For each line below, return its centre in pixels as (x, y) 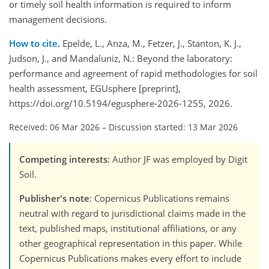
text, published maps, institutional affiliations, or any (128, 228)
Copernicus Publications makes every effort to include (130, 258)
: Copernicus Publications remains (159, 198)
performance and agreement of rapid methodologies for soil (133, 74)
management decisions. (58, 20)
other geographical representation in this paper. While (131, 243)
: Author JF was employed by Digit (177, 159)
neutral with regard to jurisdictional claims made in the (132, 213)
